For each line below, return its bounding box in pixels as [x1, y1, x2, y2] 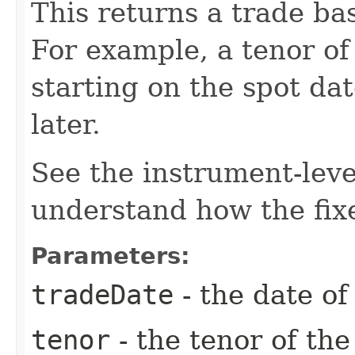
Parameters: [31, 242, 190, 269]
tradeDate [31, 278, 174, 311]
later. [31, 108, 101, 140]
